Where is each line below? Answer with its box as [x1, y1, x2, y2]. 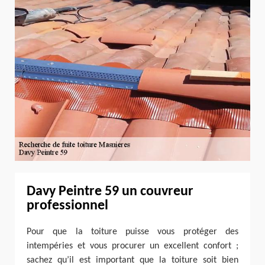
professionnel [27, 199, 108, 214]
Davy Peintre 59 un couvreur [27, 185, 193, 199]
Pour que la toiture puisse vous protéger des [27, 227, 238, 237]
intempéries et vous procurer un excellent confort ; [27, 241, 238, 251]
